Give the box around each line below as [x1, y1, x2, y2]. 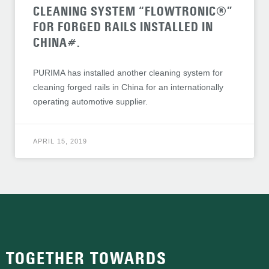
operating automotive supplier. [33, 97, 148, 107]
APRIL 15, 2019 [33, 138, 87, 145]
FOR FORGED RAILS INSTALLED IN [33, 19, 213, 35]
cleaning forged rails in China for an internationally [33, 82, 223, 92]
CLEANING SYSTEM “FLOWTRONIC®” [33, 4, 233, 20]
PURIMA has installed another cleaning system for [33, 68, 223, 78]
